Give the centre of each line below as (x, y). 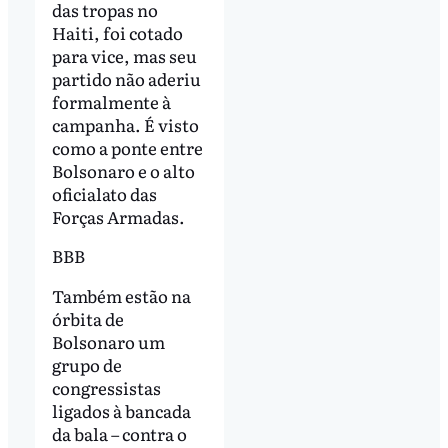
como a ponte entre (127, 147)
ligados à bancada (121, 411)
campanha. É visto (125, 124)
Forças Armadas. (119, 216)
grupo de (86, 365)
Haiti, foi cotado (117, 32)
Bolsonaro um (108, 342)
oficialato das (104, 193)
